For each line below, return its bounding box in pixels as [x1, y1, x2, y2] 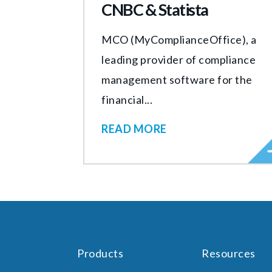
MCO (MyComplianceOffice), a [101, 32, 257, 46]
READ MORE [101, 121, 167, 135]
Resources [202, 246, 256, 260]
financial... [101, 92, 152, 106]
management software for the [101, 72, 253, 86]
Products [77, 246, 123, 260]
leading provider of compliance [101, 52, 256, 66]
